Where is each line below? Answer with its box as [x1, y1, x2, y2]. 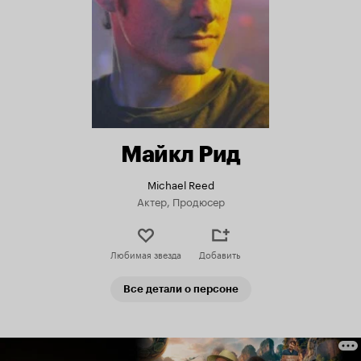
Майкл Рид [121, 140, 240, 168]
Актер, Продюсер [136, 193, 225, 210]
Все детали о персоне [122, 283, 239, 296]
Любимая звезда [110, 247, 181, 262]
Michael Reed [147, 176, 214, 193]
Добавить [199, 247, 240, 262]
